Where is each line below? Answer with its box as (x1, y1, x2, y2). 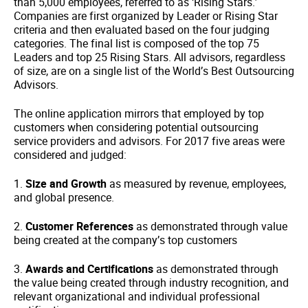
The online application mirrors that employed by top (14, 106, 264, 121)
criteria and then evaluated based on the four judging (14, 22, 269, 37)
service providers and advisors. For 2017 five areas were (14, 133, 285, 148)
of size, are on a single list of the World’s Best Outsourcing (14, 63, 294, 78)
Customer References (25, 219, 136, 234)
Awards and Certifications (25, 261, 156, 276)
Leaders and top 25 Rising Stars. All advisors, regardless (14, 49, 285, 65)
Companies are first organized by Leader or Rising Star (14, 8, 278, 23)
